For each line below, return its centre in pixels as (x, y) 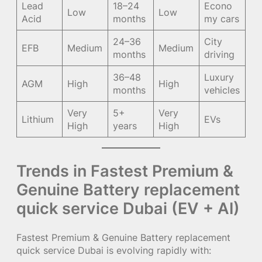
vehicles (222, 90)
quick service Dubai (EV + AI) (128, 208)
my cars (222, 19)
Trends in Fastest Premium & (125, 171)
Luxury (219, 77)
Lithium (38, 120)
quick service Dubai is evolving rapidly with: (114, 251)
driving (220, 55)
